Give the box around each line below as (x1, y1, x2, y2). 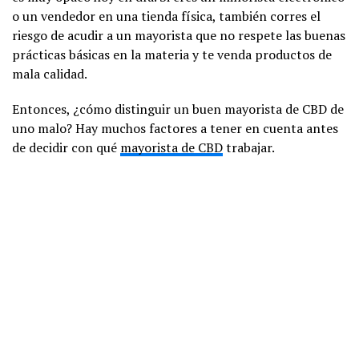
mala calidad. (12, 64, 87, 83)
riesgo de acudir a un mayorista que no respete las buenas (12, 26, 345, 44)
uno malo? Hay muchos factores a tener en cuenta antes (12, 119, 338, 137)
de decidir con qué (12, 138, 120, 156)
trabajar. (223, 138, 275, 156)
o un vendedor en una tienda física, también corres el (12, 6, 321, 25)
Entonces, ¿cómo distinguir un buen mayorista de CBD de (12, 99, 344, 118)
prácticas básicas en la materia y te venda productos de (12, 45, 332, 63)
